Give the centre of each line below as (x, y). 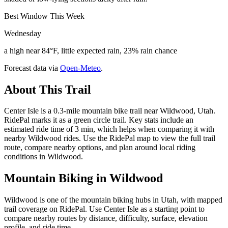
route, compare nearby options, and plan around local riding (100, 148)
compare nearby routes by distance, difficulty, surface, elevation (106, 218)
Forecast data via (31, 68)
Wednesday (23, 33)
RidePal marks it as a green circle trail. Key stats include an (99, 120)
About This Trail (48, 89)
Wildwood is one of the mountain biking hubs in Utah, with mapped (113, 200)
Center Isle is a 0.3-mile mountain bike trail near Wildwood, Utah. (110, 111)
